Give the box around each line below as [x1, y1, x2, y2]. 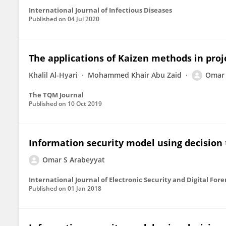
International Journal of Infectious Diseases [29, 6, 172, 15]
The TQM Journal [29, 90, 84, 99]
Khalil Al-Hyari [29, 70, 78, 80]
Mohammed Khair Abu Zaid [88, 70, 182, 80]
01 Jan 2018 [68, 184, 101, 193]
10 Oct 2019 [68, 99, 102, 108]
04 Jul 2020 [68, 15, 99, 23]
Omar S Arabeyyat [42, 155, 105, 164]
